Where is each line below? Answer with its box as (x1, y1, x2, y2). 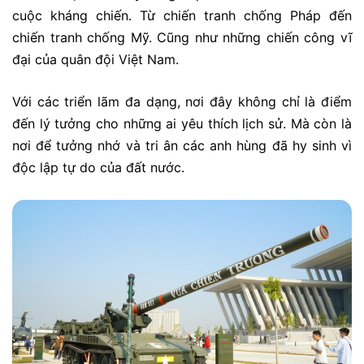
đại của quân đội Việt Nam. (12, 50, 183, 67)
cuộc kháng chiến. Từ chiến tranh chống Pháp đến (12, 6, 352, 24)
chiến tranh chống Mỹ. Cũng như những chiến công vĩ (12, 28, 352, 45)
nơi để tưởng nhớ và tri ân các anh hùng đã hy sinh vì (12, 137, 352, 154)
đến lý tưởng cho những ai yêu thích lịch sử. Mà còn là (12, 115, 352, 132)
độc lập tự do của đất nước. (12, 159, 184, 176)
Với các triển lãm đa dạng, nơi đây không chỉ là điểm (12, 93, 352, 110)
